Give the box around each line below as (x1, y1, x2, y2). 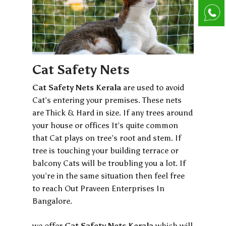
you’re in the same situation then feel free (32, 171, 185, 181)
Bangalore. (32, 196, 73, 206)
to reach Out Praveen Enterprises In (32, 183, 165, 193)
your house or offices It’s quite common (32, 120, 179, 130)
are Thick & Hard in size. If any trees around (32, 107, 193, 118)
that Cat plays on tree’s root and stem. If (32, 133, 182, 143)
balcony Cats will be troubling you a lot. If (32, 158, 186, 168)
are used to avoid (123, 82, 185, 92)
